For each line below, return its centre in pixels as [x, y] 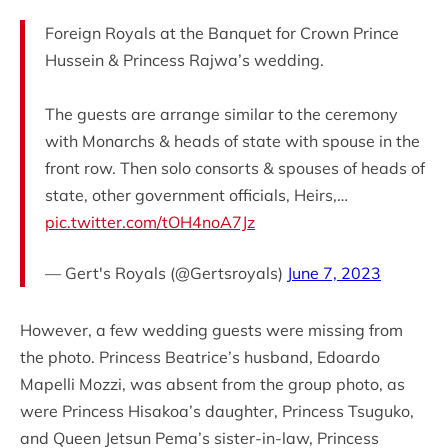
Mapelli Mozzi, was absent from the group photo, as [212, 384]
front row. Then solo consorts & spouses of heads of [235, 168]
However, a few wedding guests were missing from [211, 330]
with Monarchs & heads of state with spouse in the [232, 141]
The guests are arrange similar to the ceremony [221, 114]
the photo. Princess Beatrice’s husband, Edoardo [200, 357]
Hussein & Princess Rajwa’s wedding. [184, 60]
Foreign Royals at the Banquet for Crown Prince [222, 33]
